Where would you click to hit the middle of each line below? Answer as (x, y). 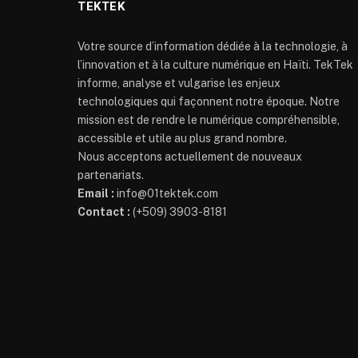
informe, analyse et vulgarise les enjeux (179, 83)
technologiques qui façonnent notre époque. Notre (209, 101)
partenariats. (111, 175)
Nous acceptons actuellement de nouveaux (190, 157)
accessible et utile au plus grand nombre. (182, 138)
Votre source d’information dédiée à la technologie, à (213, 46)
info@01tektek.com (166, 193)
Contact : (104, 212)
